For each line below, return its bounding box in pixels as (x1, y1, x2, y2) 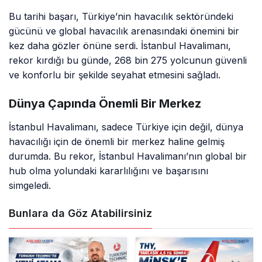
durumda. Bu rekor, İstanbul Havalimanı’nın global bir (9, 150, 247, 163)
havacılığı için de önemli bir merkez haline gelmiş (9, 136, 225, 148)
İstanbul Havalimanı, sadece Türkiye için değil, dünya (9, 121, 244, 133)
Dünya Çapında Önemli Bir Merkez (9, 96, 201, 111)
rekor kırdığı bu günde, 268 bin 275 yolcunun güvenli (9, 54, 247, 67)
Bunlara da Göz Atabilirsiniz (9, 207, 152, 220)
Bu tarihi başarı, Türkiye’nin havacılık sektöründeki (9, 11, 234, 23)
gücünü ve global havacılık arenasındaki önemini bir (9, 25, 240, 37)
